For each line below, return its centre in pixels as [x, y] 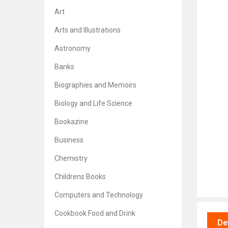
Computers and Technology [99, 195]
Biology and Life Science [93, 103]
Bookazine [72, 122]
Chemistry [71, 158]
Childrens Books [80, 177]
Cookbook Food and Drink [95, 213]
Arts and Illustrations [88, 30]
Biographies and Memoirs [95, 85]
